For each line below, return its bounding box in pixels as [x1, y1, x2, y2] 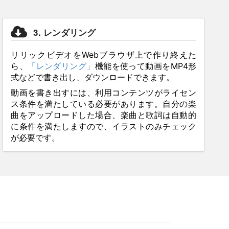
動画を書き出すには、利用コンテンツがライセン [11, 87, 196, 98]
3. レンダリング [33, 26, 96, 38]
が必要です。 [11, 132, 60, 143]
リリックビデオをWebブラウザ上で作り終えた [11, 49, 196, 60]
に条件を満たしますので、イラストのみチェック [11, 121, 196, 131]
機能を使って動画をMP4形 [95, 60, 196, 71]
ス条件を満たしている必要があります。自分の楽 [11, 98, 196, 109]
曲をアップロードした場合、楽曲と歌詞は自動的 [11, 109, 196, 120]
